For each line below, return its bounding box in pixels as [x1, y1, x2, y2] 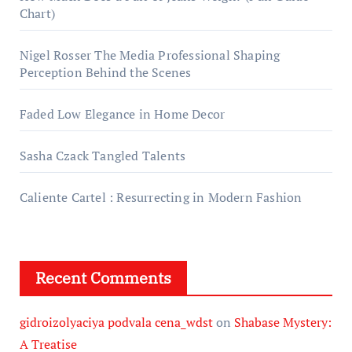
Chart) [19, 4, 55, 22]
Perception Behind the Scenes [19, 63, 192, 81]
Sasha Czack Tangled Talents [19, 146, 186, 164]
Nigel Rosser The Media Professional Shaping [19, 46, 280, 64]
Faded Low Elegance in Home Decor [19, 104, 225, 123]
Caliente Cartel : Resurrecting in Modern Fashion [19, 188, 302, 206]
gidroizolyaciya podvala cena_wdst [19, 313, 213, 331]
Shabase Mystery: [233, 313, 332, 331]
